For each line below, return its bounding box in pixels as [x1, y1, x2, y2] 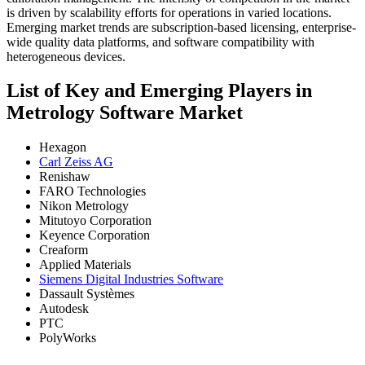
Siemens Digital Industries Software [39, 272, 223, 287]
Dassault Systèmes [39, 287, 134, 301]
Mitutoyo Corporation [39, 213, 152, 228]
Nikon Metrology [39, 199, 129, 213]
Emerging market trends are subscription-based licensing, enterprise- [7, 20, 356, 34]
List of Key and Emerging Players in [7, 80, 312, 102]
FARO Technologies [39, 184, 146, 199]
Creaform [39, 243, 88, 257]
